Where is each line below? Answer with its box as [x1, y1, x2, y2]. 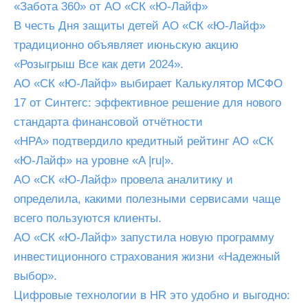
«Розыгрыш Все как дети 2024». [14, 58, 184, 71]
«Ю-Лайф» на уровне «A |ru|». [14, 154, 174, 167]
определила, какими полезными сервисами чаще [14, 192, 280, 206]
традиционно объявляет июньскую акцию [14, 38, 239, 52]
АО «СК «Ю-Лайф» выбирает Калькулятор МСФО [14, 77, 283, 90]
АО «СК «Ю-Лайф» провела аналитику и [14, 173, 233, 186]
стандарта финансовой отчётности [14, 115, 203, 129]
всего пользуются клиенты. [14, 212, 162, 225]
